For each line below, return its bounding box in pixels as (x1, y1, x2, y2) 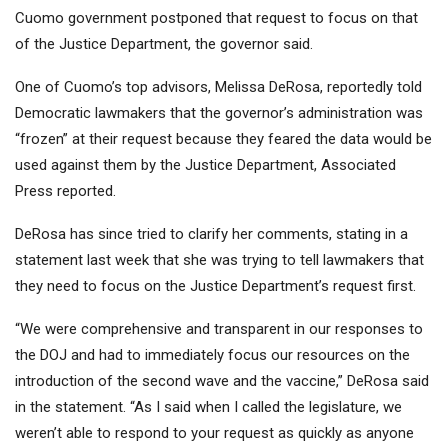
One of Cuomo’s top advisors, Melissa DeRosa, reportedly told (15, 78, 422, 97)
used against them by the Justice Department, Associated (15, 156, 396, 175)
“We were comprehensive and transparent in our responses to (15, 320, 423, 339)
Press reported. (15, 182, 116, 201)
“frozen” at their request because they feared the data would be (15, 130, 432, 149)
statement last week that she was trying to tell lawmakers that (15, 251, 424, 270)
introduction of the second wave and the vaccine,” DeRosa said (15, 372, 429, 391)
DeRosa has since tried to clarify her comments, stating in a (15, 225, 408, 244)
